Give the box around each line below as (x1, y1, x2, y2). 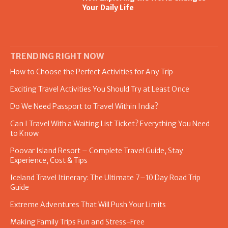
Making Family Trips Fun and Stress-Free (10, 217, 145, 226)
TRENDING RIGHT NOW (10, 50, 104, 61)
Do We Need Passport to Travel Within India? (10, 101, 158, 111)
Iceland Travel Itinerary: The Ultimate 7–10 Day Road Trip (10, 173, 201, 182)
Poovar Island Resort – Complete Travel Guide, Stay (10, 146, 183, 155)
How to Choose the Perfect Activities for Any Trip (10, 67, 173, 76)
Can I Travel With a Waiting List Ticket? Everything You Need (10, 119, 210, 128)
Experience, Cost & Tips (10, 155, 88, 165)
